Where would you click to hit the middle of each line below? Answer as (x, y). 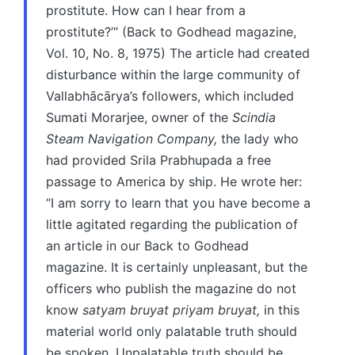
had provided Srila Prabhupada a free (158, 160)
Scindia (254, 117)
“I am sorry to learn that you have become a (178, 202)
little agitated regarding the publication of (172, 224)
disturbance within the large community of (173, 74)
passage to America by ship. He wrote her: (174, 181)
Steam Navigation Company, (132, 138)
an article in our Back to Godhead (147, 245)
